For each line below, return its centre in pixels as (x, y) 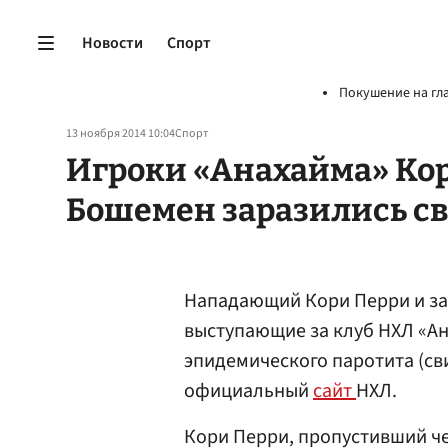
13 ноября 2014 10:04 (120, 133)
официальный (248, 391)
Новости (112, 42)
